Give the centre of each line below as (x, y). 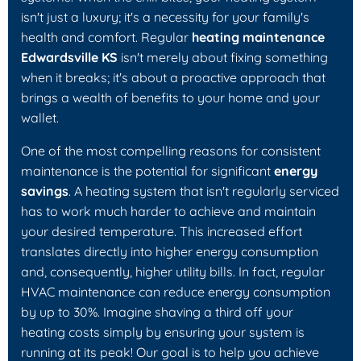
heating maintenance (258, 37)
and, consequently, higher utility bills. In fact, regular (173, 271)
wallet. (40, 117)
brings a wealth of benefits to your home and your (170, 97)
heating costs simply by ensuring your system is (163, 332)
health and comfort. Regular (106, 37)
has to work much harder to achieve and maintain (168, 211)
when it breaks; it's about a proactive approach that (173, 77)
